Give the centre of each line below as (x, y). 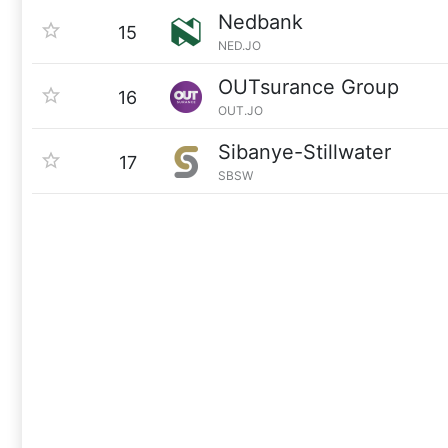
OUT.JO (240, 110)
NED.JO (239, 45)
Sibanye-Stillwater (304, 152)
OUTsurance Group (308, 87)
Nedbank (260, 22)
